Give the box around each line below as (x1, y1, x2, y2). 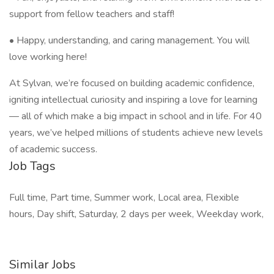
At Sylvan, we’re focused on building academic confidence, (9, 76, 254, 90)
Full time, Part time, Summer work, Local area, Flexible (9, 191, 239, 204)
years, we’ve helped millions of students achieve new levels (9, 126, 263, 139)
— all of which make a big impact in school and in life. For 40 (9, 109, 262, 123)
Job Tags (9, 158, 56, 174)
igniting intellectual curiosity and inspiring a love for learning (9, 93, 257, 106)
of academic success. (9, 143, 97, 156)
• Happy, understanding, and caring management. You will (9, 34, 250, 47)
